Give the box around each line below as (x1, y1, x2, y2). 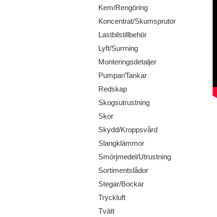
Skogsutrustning (98, 98, 150, 107)
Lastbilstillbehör (98, 31, 147, 39)
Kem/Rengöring (98, 3, 148, 12)
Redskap (98, 85, 127, 93)
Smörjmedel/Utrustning (98, 153, 171, 161)
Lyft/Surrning (98, 44, 138, 52)
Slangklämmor (98, 139, 144, 147)
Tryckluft (98, 193, 125, 201)
